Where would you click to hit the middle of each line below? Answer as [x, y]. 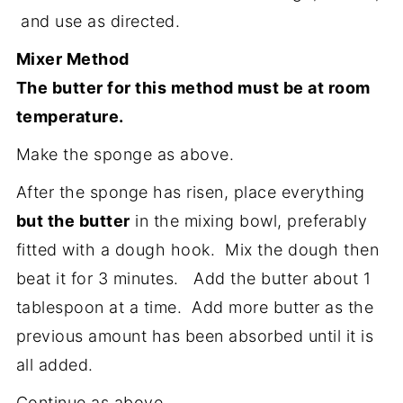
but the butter [73, 220]
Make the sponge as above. [125, 154]
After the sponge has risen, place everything [190, 192]
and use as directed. [98, 21]
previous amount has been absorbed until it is [195, 336]
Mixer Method [72, 58]
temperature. [70, 116]
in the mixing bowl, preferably [249, 220]
